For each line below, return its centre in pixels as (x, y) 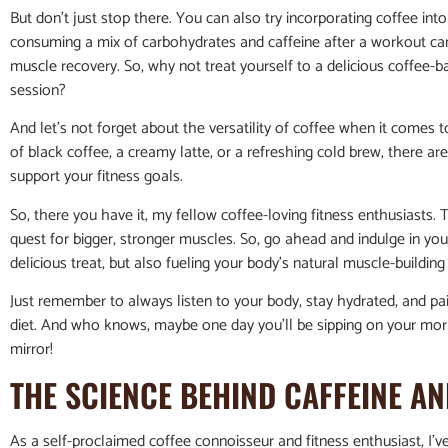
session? (38, 90)
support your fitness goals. (96, 177)
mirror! (31, 350)
